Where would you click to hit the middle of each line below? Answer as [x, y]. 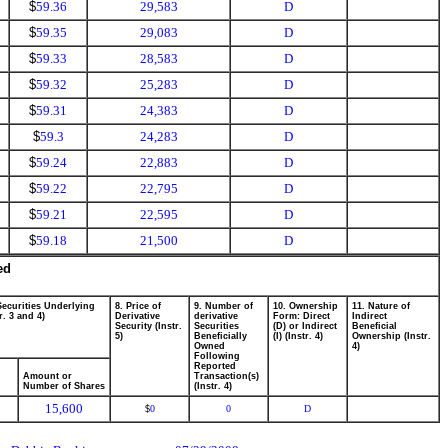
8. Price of [138, 306]
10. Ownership [305, 306]
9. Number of [223, 306]
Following [217, 356]
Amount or [47, 376]
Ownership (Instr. [391, 336]
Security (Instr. [148, 326]
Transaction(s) [226, 376]
